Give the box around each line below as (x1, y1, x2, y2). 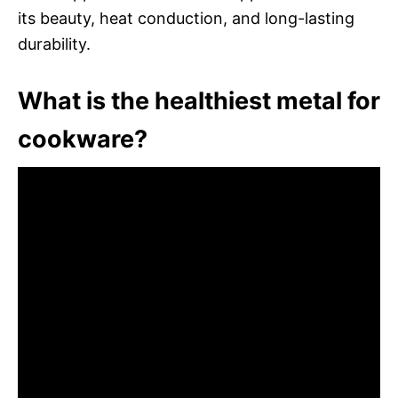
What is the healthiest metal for (18, 85, 380, 115)
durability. (18, 34, 91, 53)
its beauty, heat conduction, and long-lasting (18, 8, 354, 28)
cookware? (18, 123, 147, 154)
